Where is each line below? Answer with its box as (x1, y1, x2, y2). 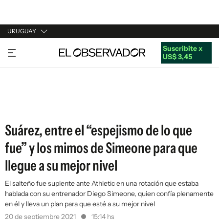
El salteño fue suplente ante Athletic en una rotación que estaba (5, 179, 198, 188)
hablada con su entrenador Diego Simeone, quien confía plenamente (5, 189, 214, 198)
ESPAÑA (7, 82, 34, 91)
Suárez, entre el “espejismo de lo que (5, 121, 192, 139)
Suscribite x (162, 44, 202, 53)
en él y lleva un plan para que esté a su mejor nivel (5, 199, 155, 208)
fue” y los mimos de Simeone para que (5, 139, 197, 157)
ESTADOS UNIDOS (7, 101, 67, 109)
